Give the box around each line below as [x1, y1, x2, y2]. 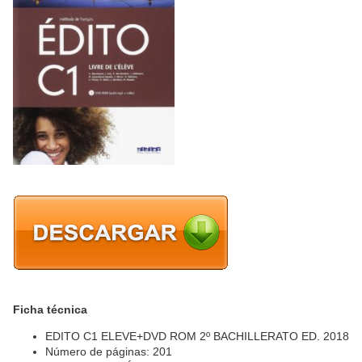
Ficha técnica [13, 302, 87, 316]
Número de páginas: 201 [45, 344, 172, 358]
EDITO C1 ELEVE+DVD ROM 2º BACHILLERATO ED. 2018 [45, 329, 349, 343]
